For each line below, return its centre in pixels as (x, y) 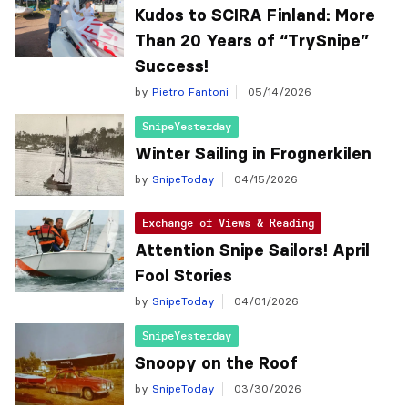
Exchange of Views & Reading (228, 223)
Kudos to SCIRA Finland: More (255, 15)
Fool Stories (184, 276)
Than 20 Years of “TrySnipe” (252, 41)
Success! (172, 66)
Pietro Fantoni (189, 92)
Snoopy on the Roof (216, 363)
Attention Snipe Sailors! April (252, 250)
